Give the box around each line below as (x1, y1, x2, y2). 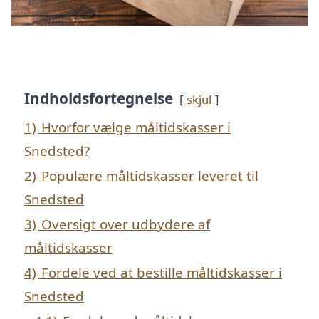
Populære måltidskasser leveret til (41, 167, 258, 185)
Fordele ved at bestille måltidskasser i (41, 263, 282, 282)
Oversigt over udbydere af (41, 215, 210, 234)
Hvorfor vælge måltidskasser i (41, 118, 231, 137)
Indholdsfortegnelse (24, 88, 173, 109)
